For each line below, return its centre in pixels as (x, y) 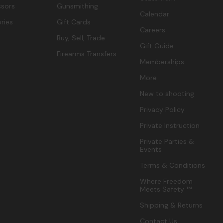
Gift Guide (157, 46)
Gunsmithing (77, 6)
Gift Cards (73, 22)
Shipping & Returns (171, 205)
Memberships (162, 62)
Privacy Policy (163, 110)
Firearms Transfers (86, 54)
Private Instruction (170, 126)
